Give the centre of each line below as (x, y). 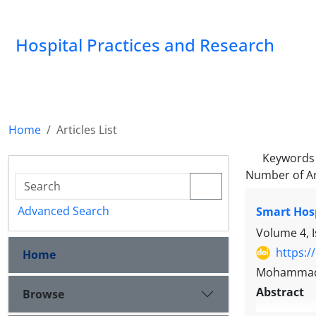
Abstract (280, 292)
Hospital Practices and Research (145, 45)
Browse (43, 294)
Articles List (87, 130)
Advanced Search (63, 211)
